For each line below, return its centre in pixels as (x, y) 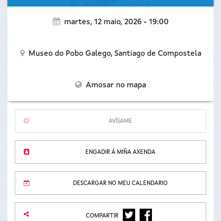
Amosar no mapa (116, 85)
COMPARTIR (103, 216)
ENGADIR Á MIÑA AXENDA (120, 152)
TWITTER (141, 214)
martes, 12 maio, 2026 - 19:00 (116, 22)
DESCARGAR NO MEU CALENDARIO (120, 184)
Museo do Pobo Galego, (71, 54)
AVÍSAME (120, 121)
